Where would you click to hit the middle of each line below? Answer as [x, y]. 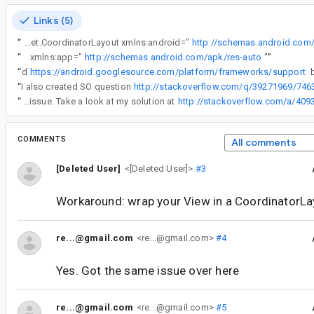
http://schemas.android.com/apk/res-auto [173, 57]
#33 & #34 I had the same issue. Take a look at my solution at [102, 101]
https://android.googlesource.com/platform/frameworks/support [168, 71]
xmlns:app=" [52, 57]
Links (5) [54, 20]
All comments [264, 142]
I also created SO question [76, 86]
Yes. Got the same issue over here [148, 271]
